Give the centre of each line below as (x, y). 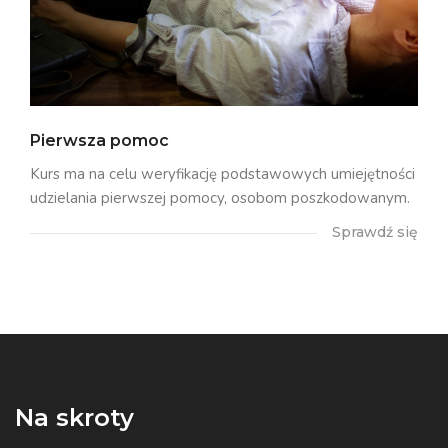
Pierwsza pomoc (99, 140)
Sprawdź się (375, 231)
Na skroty (74, 417)
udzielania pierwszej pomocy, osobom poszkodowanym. (220, 197)
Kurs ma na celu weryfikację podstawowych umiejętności (222, 173)
